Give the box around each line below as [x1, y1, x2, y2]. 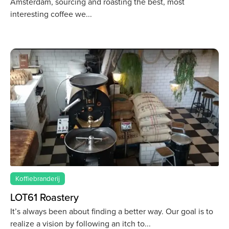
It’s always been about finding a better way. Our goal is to [10, 205, 213, 218]
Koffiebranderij [15, 173, 60, 184]
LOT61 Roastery [10, 189, 79, 205]
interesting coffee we [10, 8, 86, 20]
